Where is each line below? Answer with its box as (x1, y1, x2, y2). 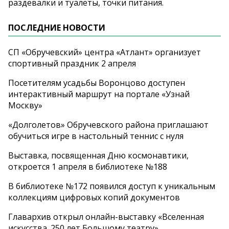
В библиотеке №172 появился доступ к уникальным (8, 180, 215, 192)
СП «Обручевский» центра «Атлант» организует (8, 47, 201, 58)
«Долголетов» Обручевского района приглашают (8, 119, 209, 131)
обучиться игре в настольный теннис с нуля (8, 130, 184, 142)
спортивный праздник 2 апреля (8, 58, 136, 70)
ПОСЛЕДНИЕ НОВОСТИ (8, 22, 105, 34)
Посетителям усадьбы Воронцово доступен (8, 77, 185, 89)
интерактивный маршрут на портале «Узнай (8, 88, 190, 100)
